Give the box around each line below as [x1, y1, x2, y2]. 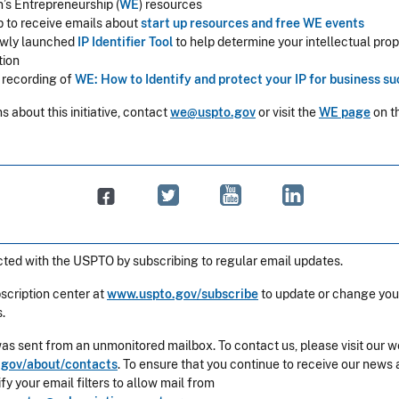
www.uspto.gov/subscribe [107, 287, 258, 301]
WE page [319, 105, 370, 119]
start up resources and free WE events [141, 16, 364, 30]
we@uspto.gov [170, 105, 256, 119]
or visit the [256, 105, 319, 119]
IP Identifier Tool [77, 35, 173, 49]
